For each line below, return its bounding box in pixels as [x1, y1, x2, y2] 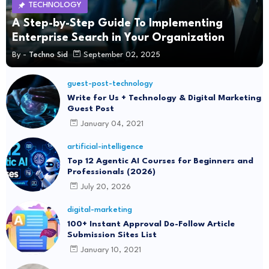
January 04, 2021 [80, 119, 144, 128]
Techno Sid [29, 50, 68, 59]
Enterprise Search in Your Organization [12, 32, 225, 44]
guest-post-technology [67, 80, 153, 88]
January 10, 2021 [80, 246, 141, 254]
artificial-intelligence [67, 143, 144, 151]
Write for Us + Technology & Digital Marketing [67, 94, 261, 103]
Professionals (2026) [67, 168, 156, 177]
